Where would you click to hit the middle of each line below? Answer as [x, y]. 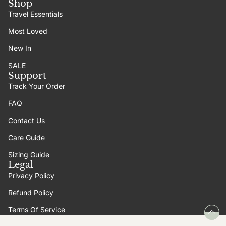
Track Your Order [37, 86]
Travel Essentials [35, 14]
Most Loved [28, 31]
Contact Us [26, 120]
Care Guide [26, 137]
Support [27, 75]
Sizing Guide [29, 154]
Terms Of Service [37, 209]
